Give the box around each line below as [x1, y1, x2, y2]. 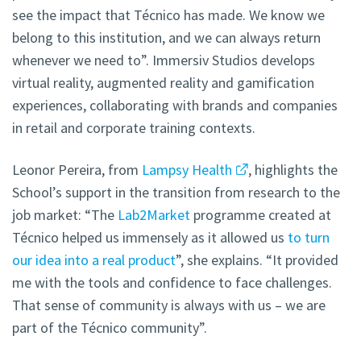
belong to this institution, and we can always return [12, 28, 321, 48]
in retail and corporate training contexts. [12, 118, 255, 138]
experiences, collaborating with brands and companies [12, 96, 338, 115]
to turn [288, 228, 330, 247]
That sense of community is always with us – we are [12, 296, 326, 315]
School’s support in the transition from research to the [12, 183, 340, 202]
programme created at [190, 205, 331, 225]
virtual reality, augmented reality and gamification [12, 73, 314, 93]
